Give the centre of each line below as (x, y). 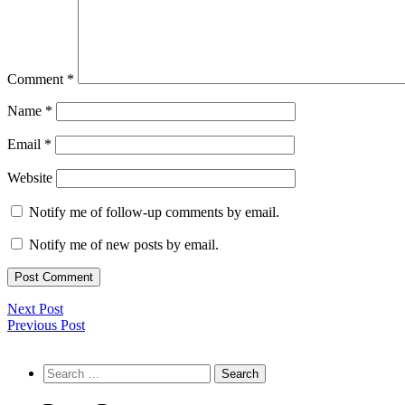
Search (62, 372)
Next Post (35, 309)
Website (30, 178)
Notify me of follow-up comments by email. (154, 212)
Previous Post (46, 325)
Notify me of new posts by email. (124, 245)
